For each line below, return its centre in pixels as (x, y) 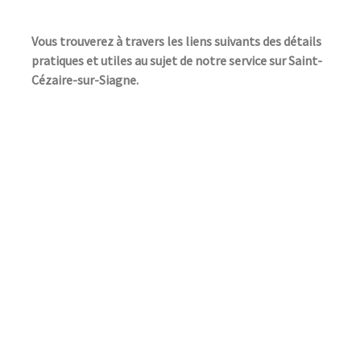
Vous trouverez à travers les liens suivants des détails (176, 41)
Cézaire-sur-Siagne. (85, 79)
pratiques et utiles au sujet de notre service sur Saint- (177, 60)
